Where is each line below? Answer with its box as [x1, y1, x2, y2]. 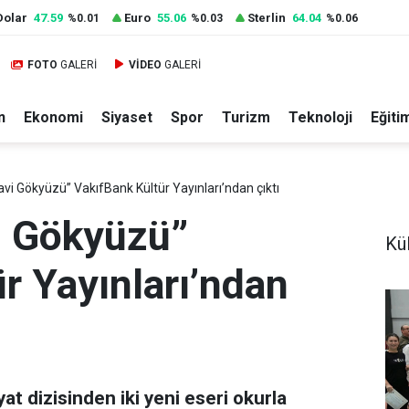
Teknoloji [288, 109, 352, 126]
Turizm [222, 109, 270, 126]
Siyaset [101, 109, 152, 126]
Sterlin [247, 11, 286, 25]
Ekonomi [24, 109, 83, 126]
